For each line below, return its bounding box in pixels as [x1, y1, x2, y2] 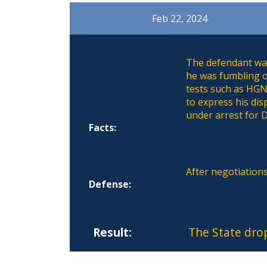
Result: [92, 224, 132, 240]
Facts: [89, 120, 117, 134]
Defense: [89, 177, 132, 191]
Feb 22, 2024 [152, 11, 208, 25]
